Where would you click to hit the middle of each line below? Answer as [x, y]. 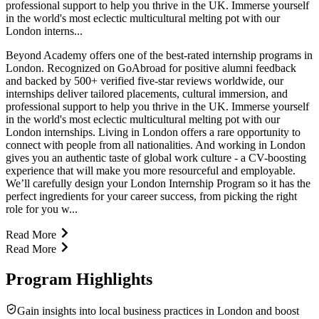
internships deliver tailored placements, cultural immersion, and [147, 93]
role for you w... [42, 209]
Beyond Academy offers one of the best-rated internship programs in [159, 55]
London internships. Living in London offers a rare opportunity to [153, 132]
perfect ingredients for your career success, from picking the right [151, 196]
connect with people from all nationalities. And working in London [156, 145]
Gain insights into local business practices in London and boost [158, 310]
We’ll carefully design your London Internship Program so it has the [158, 183]
